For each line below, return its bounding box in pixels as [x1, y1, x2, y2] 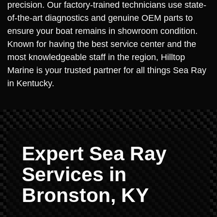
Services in [22, 163, 126, 186]
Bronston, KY [22, 184, 149, 206]
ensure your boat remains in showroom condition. [7, 26, 198, 36]
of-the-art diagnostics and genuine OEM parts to [7, 13, 193, 23]
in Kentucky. [7, 78, 54, 88]
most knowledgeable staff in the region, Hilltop [7, 52, 185, 62]
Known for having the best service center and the [7, 39, 196, 49]
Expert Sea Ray [22, 142, 167, 165]
